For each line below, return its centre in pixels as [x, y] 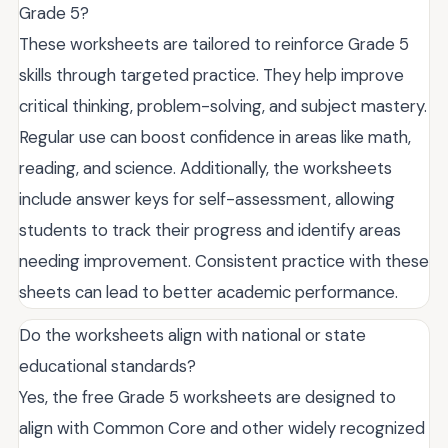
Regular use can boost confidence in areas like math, [215, 136]
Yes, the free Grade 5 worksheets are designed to [207, 396]
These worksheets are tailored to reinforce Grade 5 [214, 43]
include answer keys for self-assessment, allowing [207, 198]
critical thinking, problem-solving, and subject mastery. [223, 105]
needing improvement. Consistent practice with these [224, 260]
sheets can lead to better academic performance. [208, 291]
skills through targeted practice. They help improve [211, 74]
